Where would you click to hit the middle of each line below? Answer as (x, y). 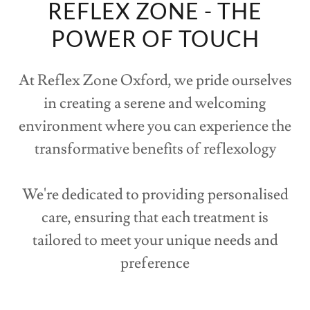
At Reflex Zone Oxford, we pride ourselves (155, 81)
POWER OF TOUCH (155, 39)
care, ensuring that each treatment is (155, 218)
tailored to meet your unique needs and (155, 241)
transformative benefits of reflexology (155, 149)
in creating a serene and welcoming (155, 104)
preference (155, 264)
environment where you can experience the (155, 127)
